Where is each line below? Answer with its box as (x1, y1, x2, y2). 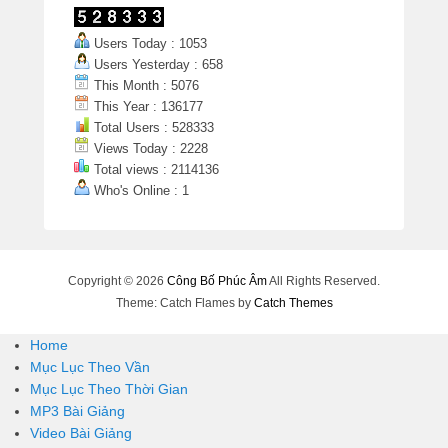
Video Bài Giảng (30, 425, 132, 442)
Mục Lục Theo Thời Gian (30, 381, 188, 398)
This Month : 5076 (90, 78, 199, 94)
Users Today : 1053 (90, 36, 207, 52)
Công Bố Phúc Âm (167, 274, 267, 289)
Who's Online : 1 (90, 183, 189, 199)
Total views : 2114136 (90, 162, 219, 178)
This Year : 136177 (90, 99, 203, 115)
